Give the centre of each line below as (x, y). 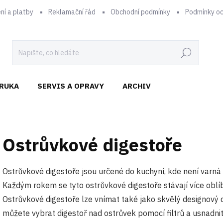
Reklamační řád (72, 12)
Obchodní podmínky (140, 12)
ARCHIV (137, 86)
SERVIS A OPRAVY (71, 86)
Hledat (186, 53)
